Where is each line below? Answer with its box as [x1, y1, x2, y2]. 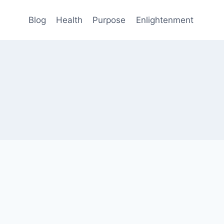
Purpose [92, 14, 126, 25]
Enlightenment [135, 14, 193, 25]
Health [56, 14, 83, 25]
